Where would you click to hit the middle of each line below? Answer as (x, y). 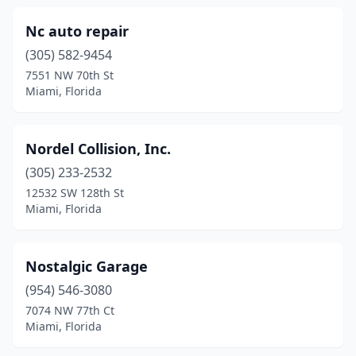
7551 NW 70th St (70, 75)
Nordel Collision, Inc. (98, 149)
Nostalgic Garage (87, 266)
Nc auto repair (77, 31)
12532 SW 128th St (75, 193)
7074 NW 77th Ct (70, 310)
